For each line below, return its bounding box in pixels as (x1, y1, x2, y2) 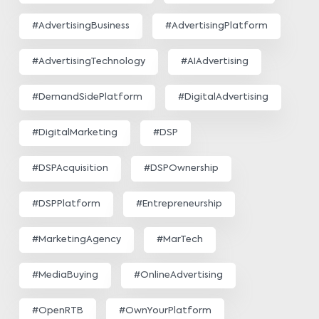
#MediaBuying (32, 271, 98, 281)
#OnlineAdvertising (134, 271, 223, 281)
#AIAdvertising (181, 57, 249, 67)
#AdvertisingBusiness (32, 21, 130, 31)
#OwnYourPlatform (119, 306, 211, 316)
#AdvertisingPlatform (165, 21, 268, 31)
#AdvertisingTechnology (32, 57, 145, 67)
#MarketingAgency (32, 235, 121, 245)
